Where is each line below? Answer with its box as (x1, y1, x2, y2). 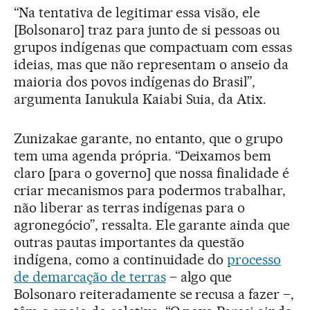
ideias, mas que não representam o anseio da (14, 56, 289, 73)
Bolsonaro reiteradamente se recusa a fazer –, (14, 286, 295, 303)
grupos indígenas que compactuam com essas (14, 39, 293, 56)
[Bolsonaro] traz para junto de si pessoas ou (14, 21, 280, 39)
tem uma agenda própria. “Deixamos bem (14, 147, 272, 165)
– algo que (165, 268, 232, 286)
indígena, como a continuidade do (14, 251, 228, 268)
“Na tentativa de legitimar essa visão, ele (14, 4, 261, 21)
